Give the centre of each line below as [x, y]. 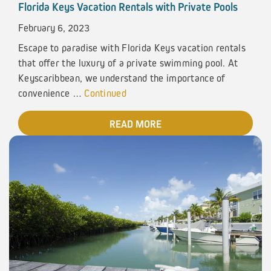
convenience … [51, 93]
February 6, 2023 [54, 27]
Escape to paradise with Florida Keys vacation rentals [132, 48]
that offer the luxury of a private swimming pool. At [128, 63]
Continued [105, 93]
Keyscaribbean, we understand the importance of [122, 78]
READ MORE [135, 124]
